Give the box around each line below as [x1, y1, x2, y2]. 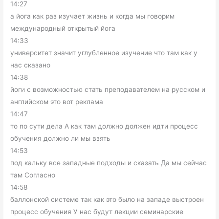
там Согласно [10, 171, 56, 179]
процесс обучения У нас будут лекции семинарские [10, 208, 184, 216]
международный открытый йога [10, 24, 116, 33]
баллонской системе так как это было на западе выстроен [10, 196, 204, 204]
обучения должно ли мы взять [10, 134, 111, 143]
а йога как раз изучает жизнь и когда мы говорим [10, 12, 175, 21]
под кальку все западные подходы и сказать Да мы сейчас [10, 159, 207, 167]
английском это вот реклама [10, 98, 104, 106]
